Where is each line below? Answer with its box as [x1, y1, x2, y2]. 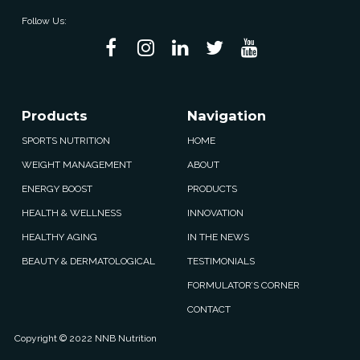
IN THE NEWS [187, 231, 249, 243]
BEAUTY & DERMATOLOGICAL [22, 255, 155, 267]
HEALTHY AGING [22, 231, 97, 243]
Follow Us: [22, 14, 67, 27]
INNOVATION [187, 207, 243, 219]
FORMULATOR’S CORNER [187, 279, 300, 291]
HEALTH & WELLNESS [22, 207, 121, 219]
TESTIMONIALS [187, 255, 255, 267]
